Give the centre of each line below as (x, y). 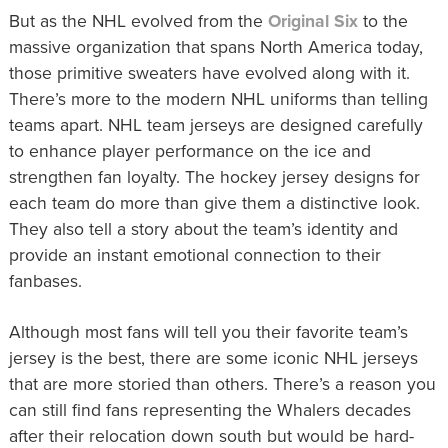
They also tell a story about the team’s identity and (203, 230)
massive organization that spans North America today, (215, 48)
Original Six (312, 22)
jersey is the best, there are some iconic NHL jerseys (213, 359)
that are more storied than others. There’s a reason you (222, 385)
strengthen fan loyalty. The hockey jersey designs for (214, 178)
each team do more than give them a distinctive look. (214, 204)
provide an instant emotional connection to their (194, 256)
